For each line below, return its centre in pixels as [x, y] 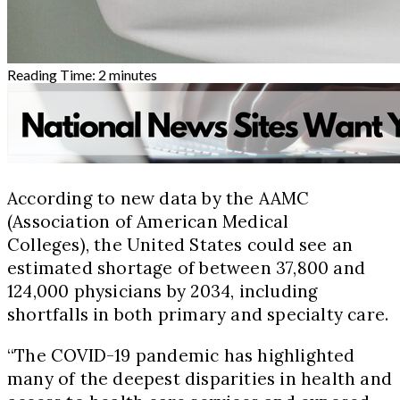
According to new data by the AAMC [158, 198]
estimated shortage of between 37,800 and [187, 267]
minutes [133, 74]
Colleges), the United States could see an [180, 244]
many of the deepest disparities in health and [200, 378]
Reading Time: [53, 74]
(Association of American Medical [148, 221]
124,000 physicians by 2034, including [163, 291]
